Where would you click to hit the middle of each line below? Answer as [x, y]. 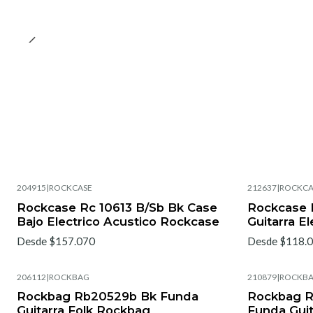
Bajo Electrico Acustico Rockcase [118, 221]
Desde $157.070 [56, 241]
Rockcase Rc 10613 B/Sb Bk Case [117, 207]
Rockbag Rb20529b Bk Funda [108, 296]
